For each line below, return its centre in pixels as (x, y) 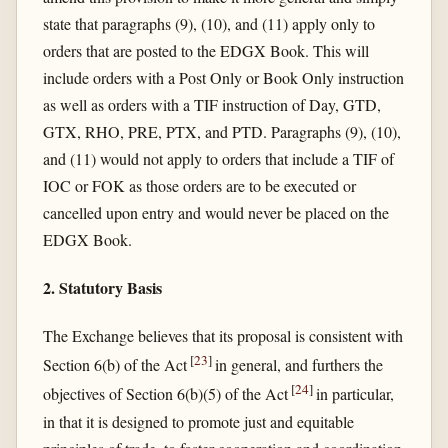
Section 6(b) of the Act (116, 365)
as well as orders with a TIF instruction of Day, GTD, (211, 104)
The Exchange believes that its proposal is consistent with (222, 336)
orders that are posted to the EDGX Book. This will (205, 50)
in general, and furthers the (298, 365)
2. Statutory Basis (102, 287)
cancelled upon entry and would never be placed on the (215, 212)
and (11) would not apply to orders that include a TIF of (218, 158)
